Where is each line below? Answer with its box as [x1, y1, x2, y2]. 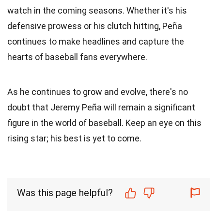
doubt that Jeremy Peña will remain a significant [7, 102, 195, 112]
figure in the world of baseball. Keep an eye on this [7, 117, 201, 128]
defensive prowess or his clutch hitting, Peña [7, 20, 182, 31]
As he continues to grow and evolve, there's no [7, 86, 188, 97]
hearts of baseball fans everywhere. [7, 51, 147, 62]
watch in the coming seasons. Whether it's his [7, 5, 187, 15]
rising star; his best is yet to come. [7, 133, 141, 143]
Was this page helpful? [17, 186, 113, 199]
